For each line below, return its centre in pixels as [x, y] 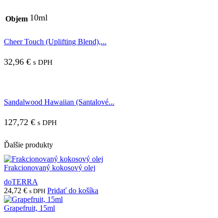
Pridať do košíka [73, 191]
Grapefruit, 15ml [29, 208]
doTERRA [21, 182]
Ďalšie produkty [28, 145]
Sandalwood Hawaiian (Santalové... [59, 102]
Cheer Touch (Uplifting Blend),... [55, 41]
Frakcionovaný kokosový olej [50, 168]
